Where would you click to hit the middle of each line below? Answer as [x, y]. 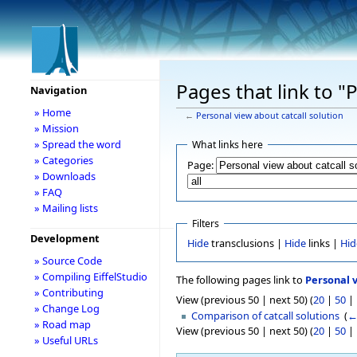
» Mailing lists [66, 208]
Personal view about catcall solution [269, 115]
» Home [52, 112]
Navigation [58, 90]
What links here [227, 144]
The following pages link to [241, 280]
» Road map [62, 324]
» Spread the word [77, 144]
